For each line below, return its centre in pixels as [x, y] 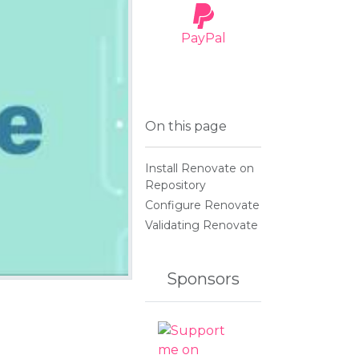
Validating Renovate [202, 225]
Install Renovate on [200, 168]
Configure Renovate [203, 205]
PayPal [203, 38]
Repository [176, 185]
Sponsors [204, 279]
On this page [186, 126]
